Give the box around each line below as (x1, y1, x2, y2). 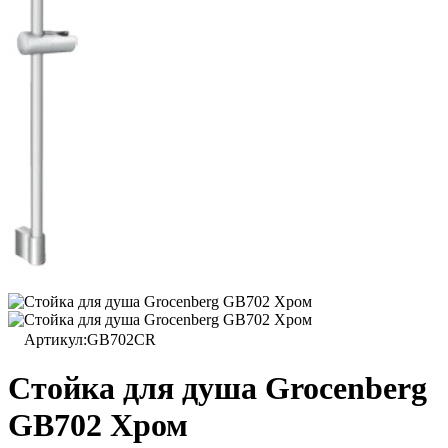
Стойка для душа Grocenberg (8, 370, 427, 407)
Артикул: (24, 331, 87, 348)
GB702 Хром (8, 407, 188, 444)
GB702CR (87, 331, 156, 348)
